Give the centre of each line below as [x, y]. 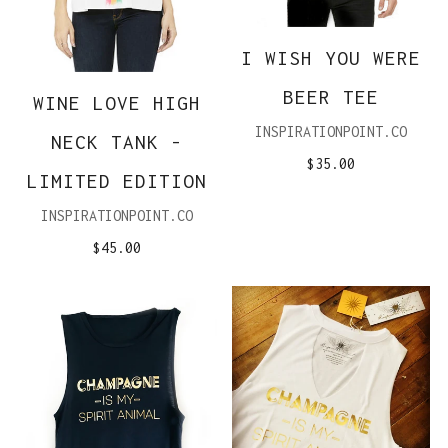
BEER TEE [330, 97]
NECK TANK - [117, 142]
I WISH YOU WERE [330, 58]
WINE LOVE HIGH [117, 103]
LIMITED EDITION [117, 181]
